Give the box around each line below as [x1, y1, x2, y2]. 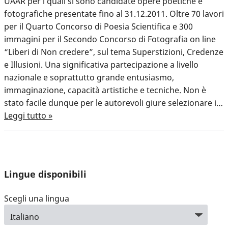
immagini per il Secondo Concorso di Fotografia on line [4, 34, 216, 45]
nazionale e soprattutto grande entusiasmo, [4, 72, 174, 83]
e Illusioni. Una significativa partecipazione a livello [4, 59, 198, 71]
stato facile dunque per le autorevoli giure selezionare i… [4, 97, 223, 109]
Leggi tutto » [4, 110, 52, 122]
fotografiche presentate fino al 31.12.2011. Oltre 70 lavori [4, 8, 224, 20]
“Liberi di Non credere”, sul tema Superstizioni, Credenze [4, 46, 223, 58]
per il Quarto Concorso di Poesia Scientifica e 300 [4, 21, 193, 33]
